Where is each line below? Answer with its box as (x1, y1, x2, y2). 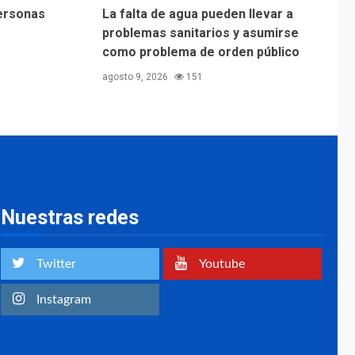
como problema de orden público (101, 44, 300, 59)
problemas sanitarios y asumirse (101, 25, 299, 40)
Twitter (36, 257, 76, 270)
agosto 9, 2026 (101, 71, 170, 82)
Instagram (36, 292, 91, 306)
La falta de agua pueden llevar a (101, 6, 293, 21)
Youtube (198, 257, 245, 270)
